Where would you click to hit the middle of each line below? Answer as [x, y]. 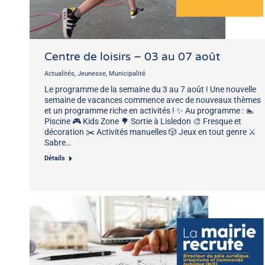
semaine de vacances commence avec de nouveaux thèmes [153, 100]
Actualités [59, 73]
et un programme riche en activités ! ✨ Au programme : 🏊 [149, 110]
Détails [55, 158]
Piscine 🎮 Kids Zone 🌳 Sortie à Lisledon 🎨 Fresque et [143, 121]
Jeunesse [92, 73]
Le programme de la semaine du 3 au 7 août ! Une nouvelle [150, 89]
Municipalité [127, 73]
